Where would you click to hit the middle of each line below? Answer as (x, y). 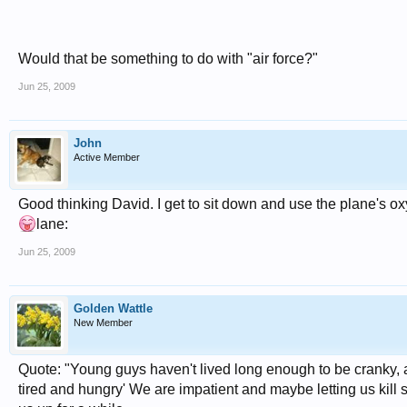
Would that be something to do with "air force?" (168, 59)
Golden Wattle (113, 308)
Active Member (107, 157)
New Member (103, 323)
